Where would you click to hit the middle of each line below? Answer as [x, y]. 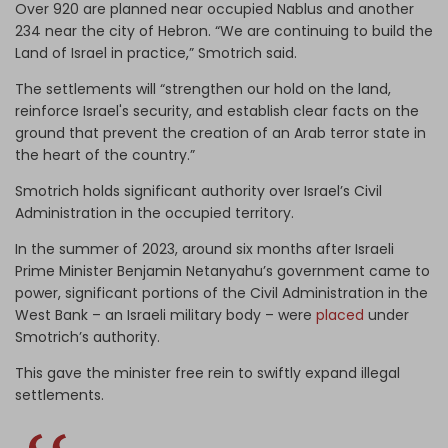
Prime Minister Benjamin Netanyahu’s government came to [222, 270]
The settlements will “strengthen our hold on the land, [203, 88]
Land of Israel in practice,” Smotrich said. [158, 52]
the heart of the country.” [105, 154]
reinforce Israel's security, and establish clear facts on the [217, 110]
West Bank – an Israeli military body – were [165, 314]
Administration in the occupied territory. [156, 212]
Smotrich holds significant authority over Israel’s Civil [198, 190]
